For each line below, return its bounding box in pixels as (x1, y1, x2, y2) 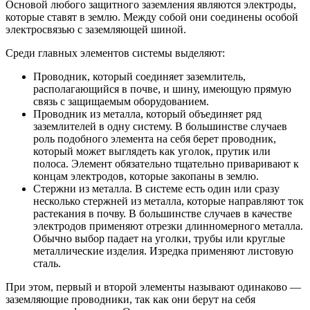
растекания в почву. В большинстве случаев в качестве (33, 208, 292, 219)
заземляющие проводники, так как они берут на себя (6, 293, 255, 305)
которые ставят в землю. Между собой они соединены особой (6, 11, 298, 23)
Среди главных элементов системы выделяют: (6, 47, 225, 59)
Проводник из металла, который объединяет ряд (33, 108, 262, 120)
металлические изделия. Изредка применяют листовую (33, 245, 293, 257)
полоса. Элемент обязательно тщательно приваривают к (33, 158, 299, 170)
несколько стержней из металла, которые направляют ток (33, 195, 304, 207)
